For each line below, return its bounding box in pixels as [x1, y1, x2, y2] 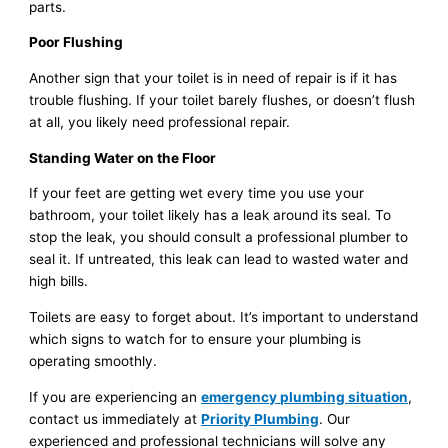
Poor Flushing [29, 34, 124, 51]
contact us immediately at [29, 410, 202, 427]
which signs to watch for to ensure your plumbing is [29, 330, 362, 347]
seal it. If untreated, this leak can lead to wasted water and [29, 251, 409, 268]
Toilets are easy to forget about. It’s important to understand [29, 308, 419, 325]
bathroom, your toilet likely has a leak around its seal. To [29, 207, 392, 224]
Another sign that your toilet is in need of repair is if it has [29, 69, 398, 86]
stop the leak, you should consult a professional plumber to [29, 229, 409, 246]
